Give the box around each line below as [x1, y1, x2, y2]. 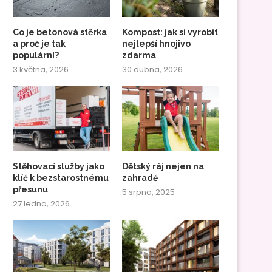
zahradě [122, 172, 158, 183]
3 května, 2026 [13, 64, 69, 76]
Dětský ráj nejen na [122, 161, 205, 171]
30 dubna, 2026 [122, 64, 183, 76]
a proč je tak [13, 39, 66, 49]
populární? [13, 50, 59, 61]
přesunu [13, 184, 48, 194]
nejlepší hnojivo [122, 39, 191, 49]
